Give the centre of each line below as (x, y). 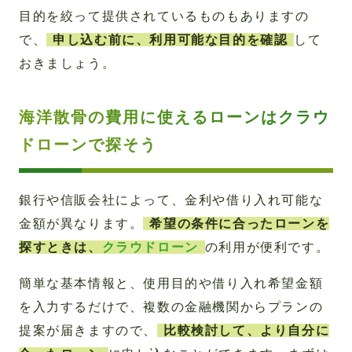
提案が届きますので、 (88, 331)
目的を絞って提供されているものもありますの (164, 16)
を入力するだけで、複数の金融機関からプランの (171, 307)
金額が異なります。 (81, 224)
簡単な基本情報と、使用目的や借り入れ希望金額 (171, 284)
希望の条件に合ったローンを (240, 224)
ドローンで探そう (88, 145)
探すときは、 (60, 247)
